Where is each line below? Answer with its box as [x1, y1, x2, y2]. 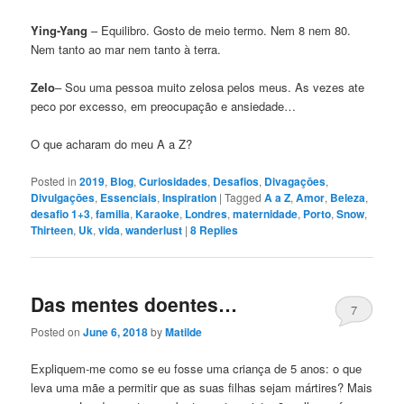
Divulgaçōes [31, 188, 96, 206]
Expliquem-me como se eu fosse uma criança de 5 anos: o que [31, 360, 363, 378]
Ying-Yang [31, 22, 88, 40]
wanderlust [125, 221, 183, 238]
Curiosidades [139, 172, 208, 189]
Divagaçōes [264, 172, 326, 189]
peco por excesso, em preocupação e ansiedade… [31, 97, 297, 115]
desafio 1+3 [31, 205, 91, 222]
